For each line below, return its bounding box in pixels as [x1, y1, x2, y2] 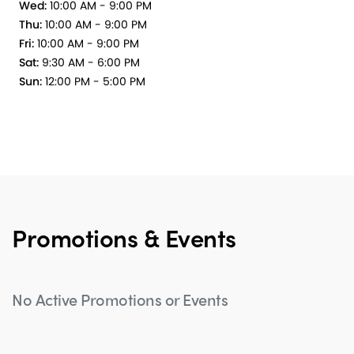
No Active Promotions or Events [12, 288, 228, 311]
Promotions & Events [12, 220, 236, 255]
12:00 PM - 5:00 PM [42, 73, 145, 90]
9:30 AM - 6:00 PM [39, 55, 140, 71]
